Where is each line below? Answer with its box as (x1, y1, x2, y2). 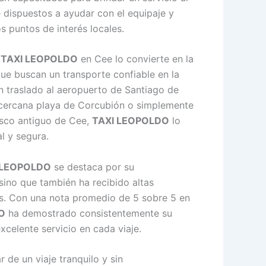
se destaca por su (51, 160, 134, 173)
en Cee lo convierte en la (78, 53, 194, 65)
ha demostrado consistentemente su (5, 207, 172, 219)
